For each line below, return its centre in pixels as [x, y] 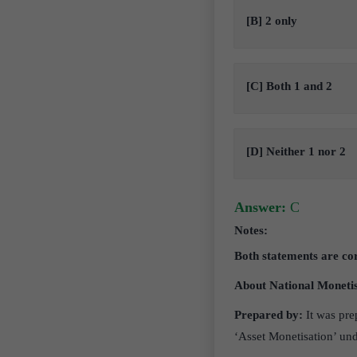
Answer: [260, 207]
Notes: [251, 230]
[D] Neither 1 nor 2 [296, 151]
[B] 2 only [271, 21]
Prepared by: [270, 315]
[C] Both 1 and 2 [289, 86]
